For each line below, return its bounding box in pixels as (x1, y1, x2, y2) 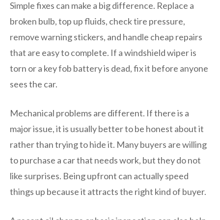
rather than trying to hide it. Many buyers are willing (10, 139, 207, 150)
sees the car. (10, 79, 57, 90)
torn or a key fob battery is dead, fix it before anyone (10, 63, 208, 74)
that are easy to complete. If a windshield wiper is (10, 47, 196, 58)
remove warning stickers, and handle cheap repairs (10, 31, 202, 43)
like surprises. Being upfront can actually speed (10, 170, 189, 182)
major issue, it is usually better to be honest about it (10, 123, 204, 135)
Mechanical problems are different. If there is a (10, 108, 189, 119)
